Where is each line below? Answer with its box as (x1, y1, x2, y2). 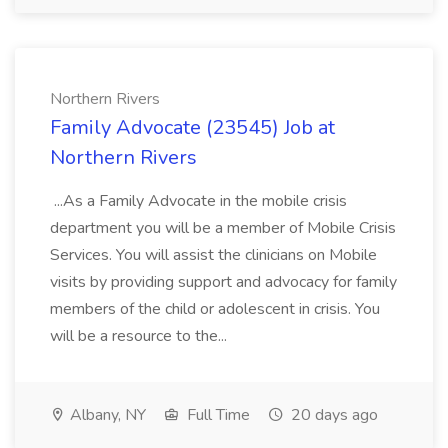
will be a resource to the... (50, 325, 231, 347)
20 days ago (287, 404, 378, 426)
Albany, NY (66, 404, 146, 426)
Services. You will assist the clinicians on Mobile (50, 244, 377, 266)
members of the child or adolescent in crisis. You (50, 298, 380, 320)
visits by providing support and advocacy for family (50, 271, 397, 293)
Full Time (183, 404, 250, 426)
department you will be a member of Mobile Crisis (50, 217, 396, 239)
